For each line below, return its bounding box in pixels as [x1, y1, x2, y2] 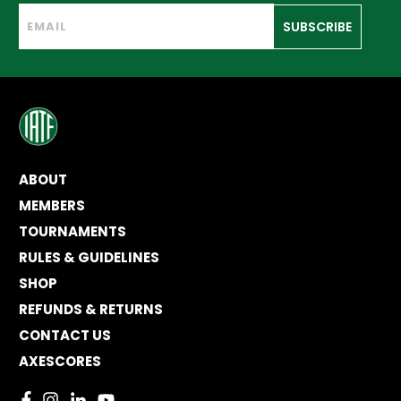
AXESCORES [19, 352, 101, 371]
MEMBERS [19, 196, 85, 216]
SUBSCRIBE [282, 17, 352, 36]
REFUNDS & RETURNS [19, 300, 163, 320]
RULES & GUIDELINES [19, 248, 159, 268]
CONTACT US [19, 326, 111, 346]
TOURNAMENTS [19, 222, 126, 242]
